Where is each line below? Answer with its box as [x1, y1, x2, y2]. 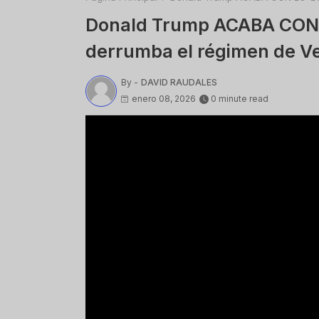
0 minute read [210, 93, 268, 104]
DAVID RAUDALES [140, 76, 217, 88]
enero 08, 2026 [131, 93, 196, 104]
